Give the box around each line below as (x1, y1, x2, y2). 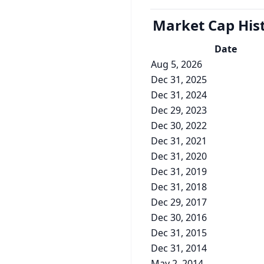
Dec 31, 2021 (151, 134, 207, 147)
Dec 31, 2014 (151, 242, 207, 255)
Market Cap (153, 15, 235, 35)
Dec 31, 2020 (151, 150, 207, 163)
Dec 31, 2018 (151, 180, 207, 193)
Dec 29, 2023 (151, 104, 207, 117)
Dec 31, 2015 (151, 226, 207, 239)
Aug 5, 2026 (151, 58, 202, 71)
